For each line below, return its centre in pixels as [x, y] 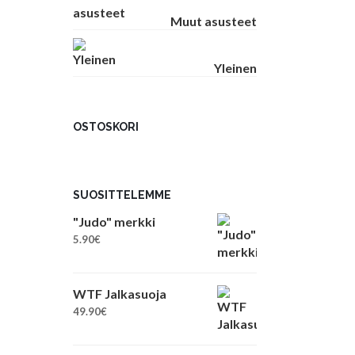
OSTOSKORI [106, 127]
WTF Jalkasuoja [120, 294]
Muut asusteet [214, 21]
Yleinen [235, 68]
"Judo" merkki [114, 221]
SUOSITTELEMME [122, 195]
